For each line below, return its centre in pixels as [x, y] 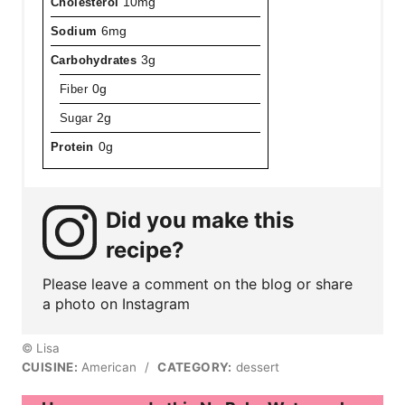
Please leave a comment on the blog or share [198, 283]
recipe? [145, 250]
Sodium [74, 31]
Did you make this [200, 220]
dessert [255, 367]
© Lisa [41, 348]
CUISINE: [50, 367]
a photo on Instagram [116, 303]
